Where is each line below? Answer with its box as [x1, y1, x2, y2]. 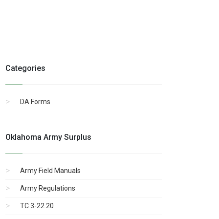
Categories [5, 63, 45, 73]
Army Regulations [20, 184, 75, 192]
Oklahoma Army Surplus [5, 132, 91, 142]
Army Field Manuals [20, 166, 81, 175]
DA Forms [20, 97, 50, 106]
